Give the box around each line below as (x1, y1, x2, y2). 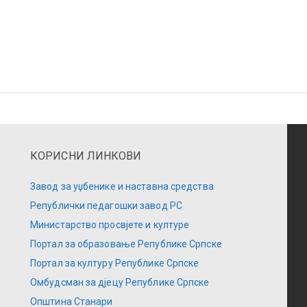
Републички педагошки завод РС (30, 199, 182, 211)
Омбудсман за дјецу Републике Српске (30, 276, 210, 288)
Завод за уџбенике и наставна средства (30, 180, 214, 192)
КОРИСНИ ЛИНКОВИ (30, 149, 142, 162)
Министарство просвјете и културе (30, 219, 190, 230)
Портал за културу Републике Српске (30, 257, 199, 269)
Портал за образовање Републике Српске (30, 238, 222, 249)
